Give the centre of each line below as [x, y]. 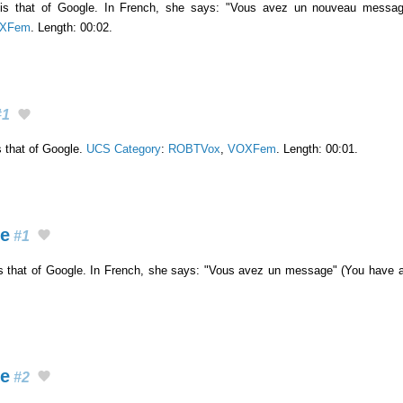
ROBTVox [194, 148]
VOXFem [252, 148]
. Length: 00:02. [72, 27]
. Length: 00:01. [317, 148]
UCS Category [124, 148]
